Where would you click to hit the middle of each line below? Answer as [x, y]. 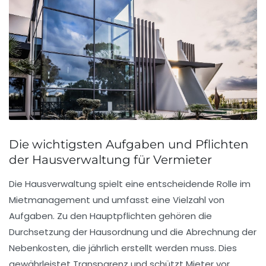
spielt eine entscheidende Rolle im [173, 184]
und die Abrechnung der [202, 232]
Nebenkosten [39, 248]
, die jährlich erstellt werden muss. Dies [153, 248]
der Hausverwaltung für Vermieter [110, 160]
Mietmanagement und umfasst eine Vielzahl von [117, 200]
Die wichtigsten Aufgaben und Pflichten [129, 145]
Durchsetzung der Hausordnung [79, 232]
